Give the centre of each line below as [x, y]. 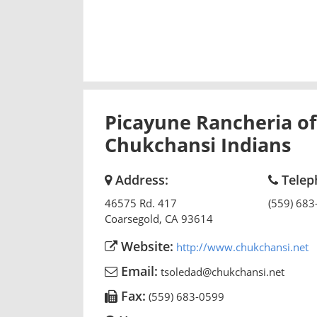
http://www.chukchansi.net [242, 247]
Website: [145, 246]
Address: [140, 179]
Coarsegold [132, 218]
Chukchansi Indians [198, 144]
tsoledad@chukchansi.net [223, 271]
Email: [138, 271]
